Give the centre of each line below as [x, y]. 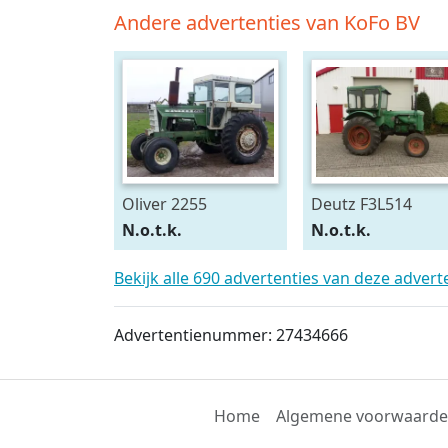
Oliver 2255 [164, 204]
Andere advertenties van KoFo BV [267, 22]
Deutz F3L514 [361, 204]
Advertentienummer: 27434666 [231, 335]
